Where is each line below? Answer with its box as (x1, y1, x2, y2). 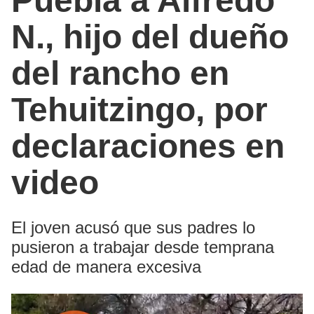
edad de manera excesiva (11, 257, 201, 276)
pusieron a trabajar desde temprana (11, 237, 274, 257)
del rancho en (11, 54, 229, 92)
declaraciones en (11, 127, 285, 165)
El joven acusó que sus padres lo (11, 217, 255, 237)
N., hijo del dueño (11, 18, 289, 55)
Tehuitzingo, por (11, 90, 268, 128)
